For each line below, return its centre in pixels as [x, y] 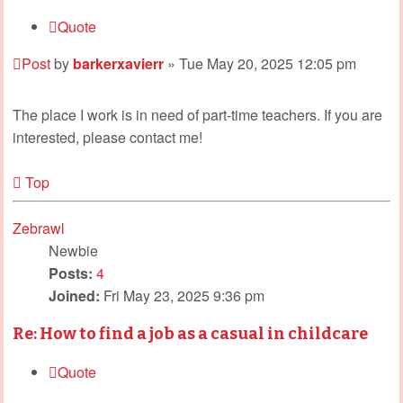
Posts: [71, 273]
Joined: [74, 295]
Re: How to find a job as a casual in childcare [190, 333]
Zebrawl [39, 228]
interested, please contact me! [107, 137]
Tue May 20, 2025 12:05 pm [268, 63]
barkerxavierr [118, 63]
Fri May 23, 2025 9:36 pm [182, 295]
